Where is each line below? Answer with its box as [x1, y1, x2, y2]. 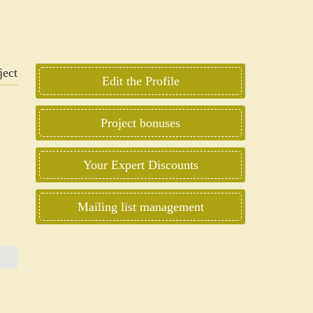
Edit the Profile [101, 73, 180, 88]
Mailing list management [77, 199, 204, 214]
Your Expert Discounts [82, 157, 198, 172]
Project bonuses [101, 115, 180, 130]
